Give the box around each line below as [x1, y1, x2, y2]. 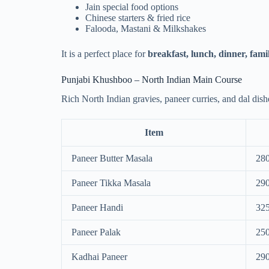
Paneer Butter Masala [71, 153, 153, 164]
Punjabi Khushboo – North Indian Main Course [61, 74, 242, 85]
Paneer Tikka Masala [71, 178, 151, 189]
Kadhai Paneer [71, 252, 127, 262]
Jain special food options [85, 1, 178, 12]
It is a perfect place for [61, 48, 148, 59]
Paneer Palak [71, 227, 121, 238]
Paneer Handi [71, 202, 123, 213]
